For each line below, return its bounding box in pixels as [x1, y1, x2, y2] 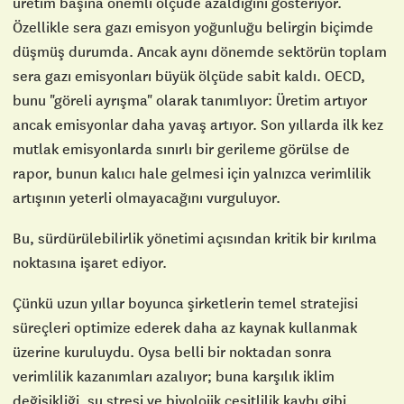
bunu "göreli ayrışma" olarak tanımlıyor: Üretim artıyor [13, 90, 367, 109]
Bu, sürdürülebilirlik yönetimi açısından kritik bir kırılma [13, 228, 377, 247]
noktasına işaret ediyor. [13, 252, 167, 271]
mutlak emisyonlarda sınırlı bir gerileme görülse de [13, 139, 350, 158]
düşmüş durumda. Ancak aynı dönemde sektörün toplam [13, 41, 387, 60]
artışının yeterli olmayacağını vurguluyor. [13, 188, 280, 207]
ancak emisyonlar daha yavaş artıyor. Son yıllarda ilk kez [13, 115, 383, 133]
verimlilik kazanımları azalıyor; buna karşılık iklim [13, 366, 335, 385]
